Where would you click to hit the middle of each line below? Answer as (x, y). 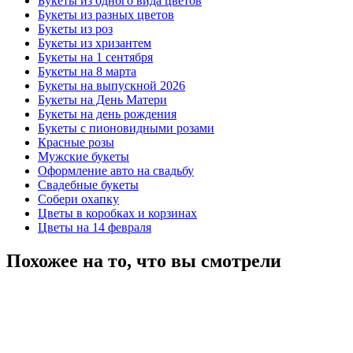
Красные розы (76, 142)
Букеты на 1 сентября (95, 57)
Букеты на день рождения (107, 113)
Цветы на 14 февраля (95, 227)
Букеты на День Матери (102, 99)
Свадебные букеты (88, 184)
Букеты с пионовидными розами (126, 128)
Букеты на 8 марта (87, 71)
